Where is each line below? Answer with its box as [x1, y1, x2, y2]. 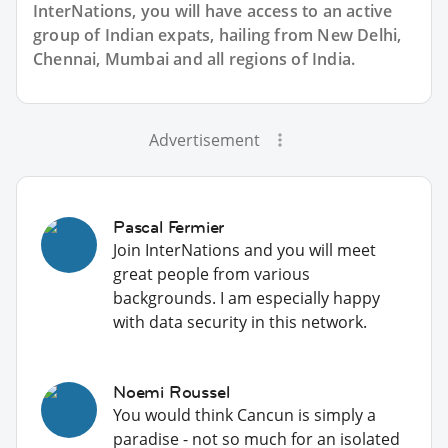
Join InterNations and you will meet [113, 238, 376, 261]
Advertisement [148, 128, 260, 151]
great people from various [113, 262, 310, 285]
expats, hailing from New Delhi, [154, 23, 402, 46]
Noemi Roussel [113, 380, 230, 403]
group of [33, 23, 105, 46]
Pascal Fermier [113, 215, 225, 238]
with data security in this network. [113, 310, 367, 333]
